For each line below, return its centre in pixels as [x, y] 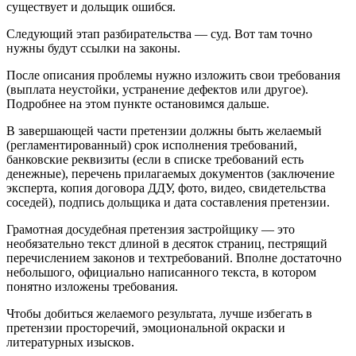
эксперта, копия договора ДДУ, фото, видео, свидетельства [166, 188]
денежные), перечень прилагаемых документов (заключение [170, 173]
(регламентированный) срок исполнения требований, [152, 145]
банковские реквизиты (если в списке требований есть [155, 159]
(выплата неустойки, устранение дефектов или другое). [157, 89]
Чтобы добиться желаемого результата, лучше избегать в [159, 313]
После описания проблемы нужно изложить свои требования [173, 75]
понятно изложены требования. [92, 286]
